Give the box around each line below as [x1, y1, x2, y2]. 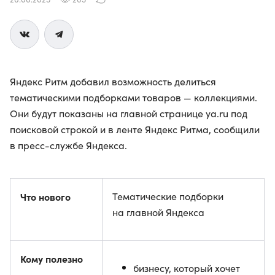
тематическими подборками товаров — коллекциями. [10, 91, 257, 104]
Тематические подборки [112, 190, 223, 203]
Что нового [20, 190, 71, 203]
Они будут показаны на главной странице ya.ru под [10, 107, 247, 120]
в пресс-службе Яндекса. [10, 139, 127, 152]
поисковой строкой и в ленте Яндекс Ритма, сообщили [10, 123, 260, 136]
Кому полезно [20, 252, 83, 265]
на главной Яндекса [112, 206, 204, 219]
